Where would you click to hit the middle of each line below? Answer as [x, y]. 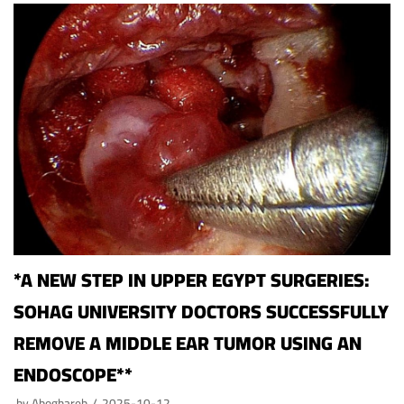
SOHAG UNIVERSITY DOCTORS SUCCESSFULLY [201, 312]
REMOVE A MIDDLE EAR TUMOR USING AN [188, 344]
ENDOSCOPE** [73, 375]
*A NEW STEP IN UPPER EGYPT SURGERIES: [191, 280]
